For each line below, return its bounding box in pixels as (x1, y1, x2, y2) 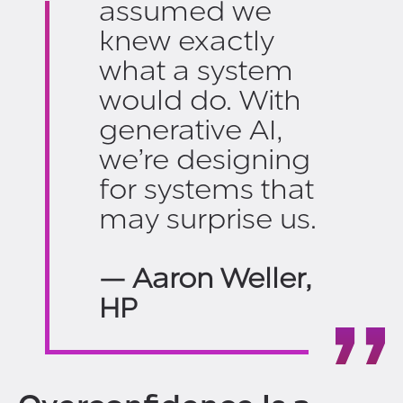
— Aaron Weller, (99, 262, 311, 296)
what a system (99, 54, 293, 88)
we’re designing (99, 143, 310, 177)
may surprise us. (99, 202, 317, 237)
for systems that (99, 173, 314, 207)
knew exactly (99, 24, 274, 58)
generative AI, (99, 113, 282, 148)
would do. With (99, 84, 301, 118)
